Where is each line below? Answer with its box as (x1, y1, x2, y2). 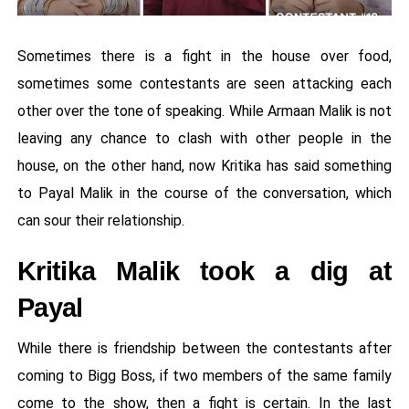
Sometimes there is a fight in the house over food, (16, 47, 393, 66)
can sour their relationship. (16, 212, 184, 230)
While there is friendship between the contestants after (16, 340, 393, 358)
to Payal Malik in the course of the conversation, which (16, 184, 393, 203)
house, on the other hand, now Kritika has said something (16, 157, 393, 175)
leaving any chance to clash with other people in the (16, 130, 393, 148)
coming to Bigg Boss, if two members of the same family (16, 367, 393, 385)
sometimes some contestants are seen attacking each (16, 75, 393, 93)
